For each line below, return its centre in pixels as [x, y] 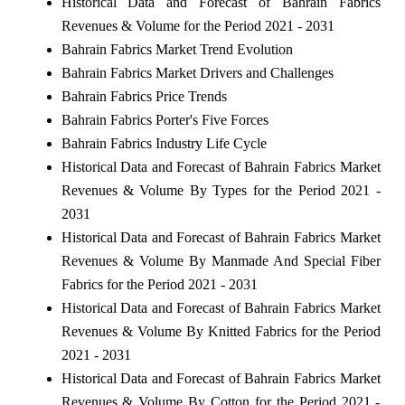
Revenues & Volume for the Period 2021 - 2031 [198, 25]
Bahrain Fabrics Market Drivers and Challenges [197, 72]
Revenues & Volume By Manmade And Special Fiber [221, 260]
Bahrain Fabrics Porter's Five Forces [165, 119]
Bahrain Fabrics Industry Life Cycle [164, 143]
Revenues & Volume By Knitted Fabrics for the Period [221, 331]
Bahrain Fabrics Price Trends [144, 96]
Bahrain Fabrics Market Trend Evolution [177, 49]
